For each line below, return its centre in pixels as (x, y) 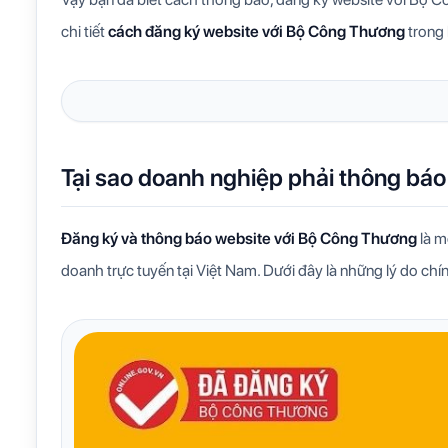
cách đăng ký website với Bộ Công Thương (256, 31)
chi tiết (84, 31)
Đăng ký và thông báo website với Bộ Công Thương (239, 238)
